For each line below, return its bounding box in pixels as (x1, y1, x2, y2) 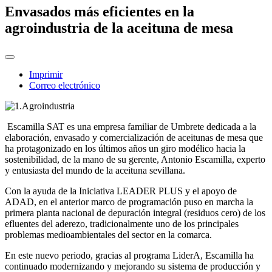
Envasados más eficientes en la (5, 4, 194, 20)
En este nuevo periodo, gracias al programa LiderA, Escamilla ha (5, 250, 254, 261)
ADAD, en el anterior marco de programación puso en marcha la (5, 197, 253, 208)
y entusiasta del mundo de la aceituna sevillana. (5, 165, 185, 176)
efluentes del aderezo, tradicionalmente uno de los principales (5, 219, 239, 229)
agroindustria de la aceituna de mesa (5, 20, 233, 36)
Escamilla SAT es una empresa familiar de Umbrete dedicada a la (5, 121, 256, 132)
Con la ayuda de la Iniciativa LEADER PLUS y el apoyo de (5, 186, 237, 197)
